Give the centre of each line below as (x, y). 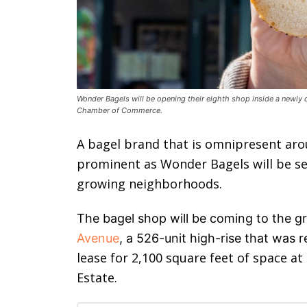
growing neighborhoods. (149, 184)
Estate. (97, 278)
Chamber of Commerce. (120, 111)
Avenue (98, 238)
